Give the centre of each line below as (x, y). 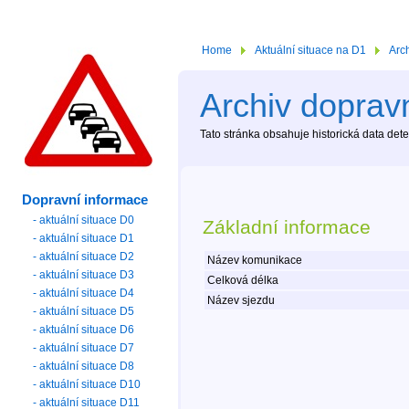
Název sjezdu (239, 301)
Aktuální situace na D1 (311, 50)
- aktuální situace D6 (84, 329)
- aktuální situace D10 (87, 384)
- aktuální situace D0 (84, 220)
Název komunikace (253, 261)
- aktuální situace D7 (84, 347)
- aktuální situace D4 (84, 293)
